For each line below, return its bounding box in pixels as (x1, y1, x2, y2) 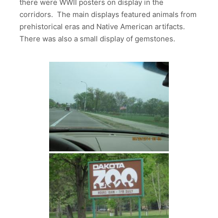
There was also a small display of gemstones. (19, 34, 175, 43)
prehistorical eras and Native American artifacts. (19, 21, 187, 31)
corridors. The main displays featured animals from (19, 9, 197, 19)
